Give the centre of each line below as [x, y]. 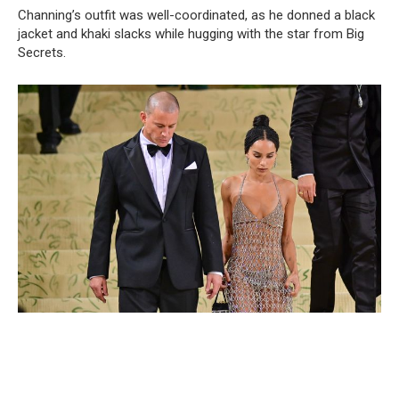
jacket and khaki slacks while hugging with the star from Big [191, 34]
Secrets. [42, 53]
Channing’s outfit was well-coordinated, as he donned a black [196, 16]
